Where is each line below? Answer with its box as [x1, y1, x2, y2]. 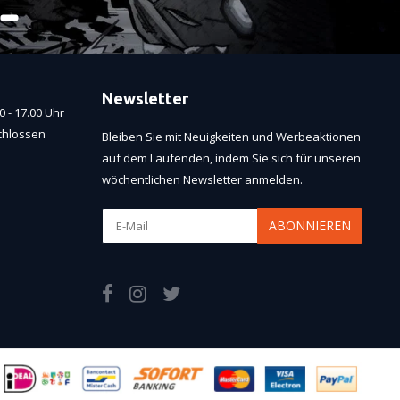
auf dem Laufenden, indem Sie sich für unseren [101, 149, 361, 166]
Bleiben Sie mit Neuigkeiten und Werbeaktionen [101, 128, 361, 145]
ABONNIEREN [269, 216, 351, 234]
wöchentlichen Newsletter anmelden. [101, 171, 303, 187]
